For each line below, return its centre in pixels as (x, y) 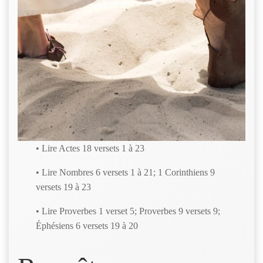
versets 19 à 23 (64, 187)
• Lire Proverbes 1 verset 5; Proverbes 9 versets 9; (128, 211)
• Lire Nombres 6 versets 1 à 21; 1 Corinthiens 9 (126, 173)
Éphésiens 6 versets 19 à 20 (87, 226)
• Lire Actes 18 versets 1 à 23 (90, 149)
